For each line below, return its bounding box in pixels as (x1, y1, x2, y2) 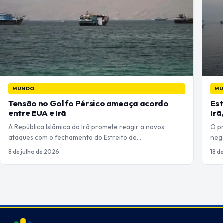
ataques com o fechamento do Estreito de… (8, 133, 141, 142)
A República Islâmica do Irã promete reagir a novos (8, 122, 164, 132)
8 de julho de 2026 (8, 148, 59, 156)
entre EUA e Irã (8, 108, 66, 118)
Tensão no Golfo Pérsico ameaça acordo (8, 98, 169, 109)
